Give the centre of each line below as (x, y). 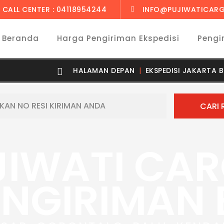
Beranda (20, 38)
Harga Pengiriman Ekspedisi (118, 38)
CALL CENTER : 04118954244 (54, 9)
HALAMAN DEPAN (104, 70)
